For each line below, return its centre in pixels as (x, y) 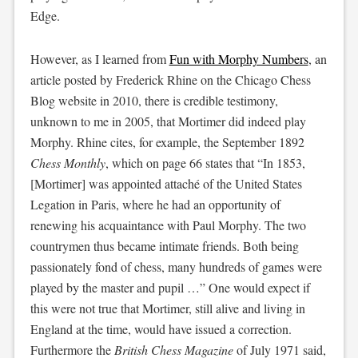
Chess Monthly (68, 163)
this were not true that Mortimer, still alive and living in (167, 308)
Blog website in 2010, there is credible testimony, (154, 100)
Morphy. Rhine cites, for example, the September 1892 (167, 142)
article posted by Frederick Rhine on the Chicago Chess (170, 80)
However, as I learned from (99, 59)
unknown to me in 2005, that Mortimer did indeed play (168, 121)
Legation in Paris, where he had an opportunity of (155, 204)
